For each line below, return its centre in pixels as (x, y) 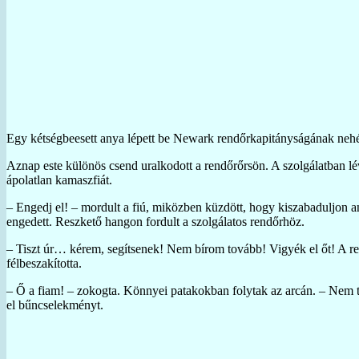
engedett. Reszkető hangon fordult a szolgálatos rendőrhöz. (155, 221)
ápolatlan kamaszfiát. (59, 179)
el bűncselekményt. (55, 305)
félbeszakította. (44, 263)
